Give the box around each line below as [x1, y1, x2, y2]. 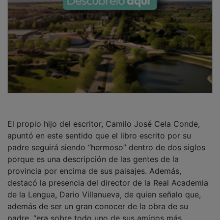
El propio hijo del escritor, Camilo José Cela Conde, [7, 111, 200, 122]
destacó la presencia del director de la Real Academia [7, 170, 208, 181]
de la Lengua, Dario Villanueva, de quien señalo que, [7, 182, 201, 192]
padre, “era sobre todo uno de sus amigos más [7, 206, 182, 216]
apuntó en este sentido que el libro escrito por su [7, 123, 191, 134]
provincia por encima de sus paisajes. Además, [7, 159, 181, 169]
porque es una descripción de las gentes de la [7, 147, 179, 157]
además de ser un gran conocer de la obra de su [7, 194, 188, 204]
